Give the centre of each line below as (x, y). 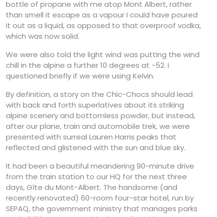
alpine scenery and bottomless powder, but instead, (101, 116)
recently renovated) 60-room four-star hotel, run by (100, 198)
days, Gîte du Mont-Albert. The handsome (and (92, 187)
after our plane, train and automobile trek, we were (98, 126)
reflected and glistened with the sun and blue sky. (96, 148)
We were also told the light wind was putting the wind (103, 55)
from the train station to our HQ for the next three (96, 177)
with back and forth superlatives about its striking (95, 105)
